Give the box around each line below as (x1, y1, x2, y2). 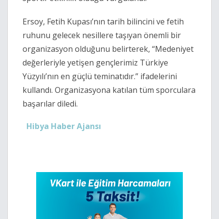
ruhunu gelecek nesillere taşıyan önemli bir (22, 30, 181, 41)
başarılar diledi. (22, 98, 78, 109)
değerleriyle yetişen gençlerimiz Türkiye (22, 57, 168, 68)
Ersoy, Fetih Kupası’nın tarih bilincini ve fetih (22, 16, 184, 27)
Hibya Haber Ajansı (26, 121, 101, 132)
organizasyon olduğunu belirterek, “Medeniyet (22, 44, 194, 55)
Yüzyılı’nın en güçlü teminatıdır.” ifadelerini (22, 71, 177, 82)
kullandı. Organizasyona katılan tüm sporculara (22, 85, 196, 96)
